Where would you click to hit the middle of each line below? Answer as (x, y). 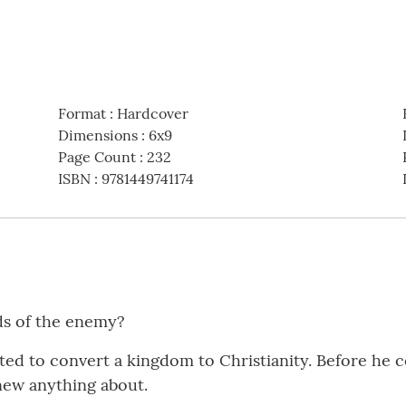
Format (82, 114)
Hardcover (152, 114)
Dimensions (97, 135)
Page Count (97, 157)
